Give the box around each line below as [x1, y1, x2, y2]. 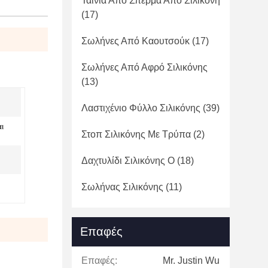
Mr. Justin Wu [163, 255, 220, 266]
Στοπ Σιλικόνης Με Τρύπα [81, 129, 191, 139]
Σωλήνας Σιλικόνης [81, 182, 163, 192]
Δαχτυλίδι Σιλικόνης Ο [81, 156, 175, 166]
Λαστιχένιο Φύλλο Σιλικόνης [81, 103, 200, 113]
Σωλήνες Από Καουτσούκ [81, 36, 190, 46]
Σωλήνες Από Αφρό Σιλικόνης [81, 62, 208, 72]
